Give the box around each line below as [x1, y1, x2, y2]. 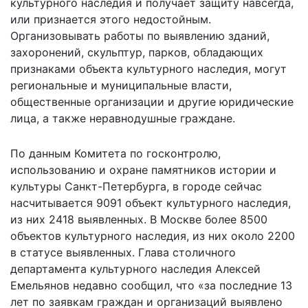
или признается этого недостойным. [10, 12, 211, 26]
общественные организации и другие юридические [10, 94, 294, 109]
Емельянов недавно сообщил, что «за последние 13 [10, 278, 292, 292]
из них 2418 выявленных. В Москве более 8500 [10, 212, 267, 226]
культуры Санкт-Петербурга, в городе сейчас [10, 179, 262, 193]
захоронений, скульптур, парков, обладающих [10, 45, 263, 59]
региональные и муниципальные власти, [10, 78, 232, 92]
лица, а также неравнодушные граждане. [10, 111, 235, 125]
